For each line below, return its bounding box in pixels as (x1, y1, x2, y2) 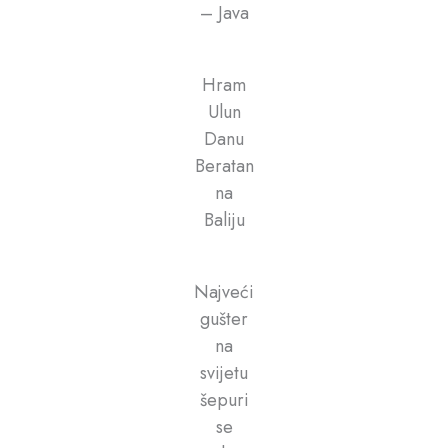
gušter (200, 305, 248, 332)
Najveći (194, 278, 254, 305)
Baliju (203, 206, 245, 233)
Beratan (194, 152, 254, 179)
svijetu (200, 359, 248, 386)
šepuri (199, 386, 249, 413)
